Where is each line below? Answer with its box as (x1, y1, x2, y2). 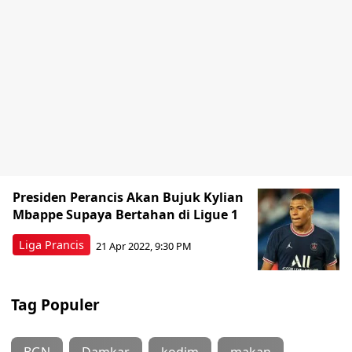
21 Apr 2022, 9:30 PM (96, 238, 192, 253)
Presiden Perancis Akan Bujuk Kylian (13, 189, 244, 206)
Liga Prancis (19, 237, 84, 252)
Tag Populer (11, 294, 100, 315)
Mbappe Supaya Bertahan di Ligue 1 (13, 206, 238, 223)
